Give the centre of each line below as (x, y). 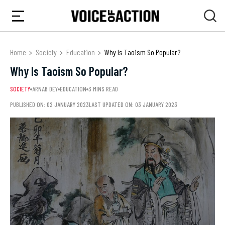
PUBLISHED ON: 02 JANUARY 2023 (49, 104)
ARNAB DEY (45, 89)
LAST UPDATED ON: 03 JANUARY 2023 (133, 104)
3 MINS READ (103, 89)
